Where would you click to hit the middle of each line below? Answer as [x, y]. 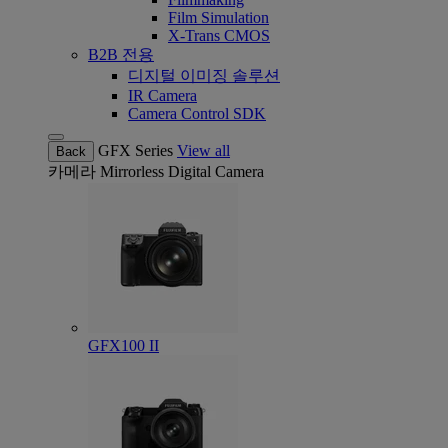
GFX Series [135, 150]
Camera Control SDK [197, 113]
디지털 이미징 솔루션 [204, 75]
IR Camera [162, 95]
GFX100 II [123, 345]
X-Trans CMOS [219, 35]
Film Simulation [218, 17]
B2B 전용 [121, 54]
